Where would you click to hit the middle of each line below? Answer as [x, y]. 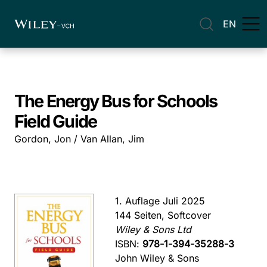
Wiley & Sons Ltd [153, 229]
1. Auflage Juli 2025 [160, 201]
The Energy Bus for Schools [116, 101]
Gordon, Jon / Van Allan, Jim [79, 139]
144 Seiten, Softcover [163, 215]
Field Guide [56, 121]
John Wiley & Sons [157, 258]
